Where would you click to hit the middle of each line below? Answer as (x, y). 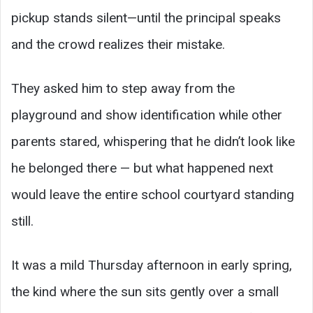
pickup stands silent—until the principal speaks (146, 18)
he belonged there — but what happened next (142, 168)
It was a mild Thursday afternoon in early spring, (152, 265)
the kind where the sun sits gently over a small (145, 292)
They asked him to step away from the (123, 88)
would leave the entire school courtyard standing (153, 195)
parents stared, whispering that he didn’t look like (153, 141)
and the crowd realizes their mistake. (118, 44)
